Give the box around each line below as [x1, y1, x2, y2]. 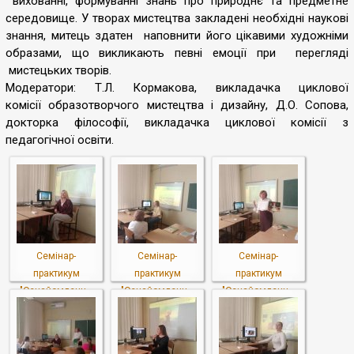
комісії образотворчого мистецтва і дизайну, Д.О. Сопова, [6, 98, 348, 112]
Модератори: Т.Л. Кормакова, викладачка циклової [6, 81, 348, 95]
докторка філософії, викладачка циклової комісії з [6, 115, 348, 130]
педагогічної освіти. [6, 133, 114, 147]
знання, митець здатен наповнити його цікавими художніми [6, 28, 348, 43]
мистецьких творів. [6, 63, 115, 77]
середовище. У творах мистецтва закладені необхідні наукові [6, 11, 348, 25]
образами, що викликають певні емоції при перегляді [6, 46, 348, 60]
